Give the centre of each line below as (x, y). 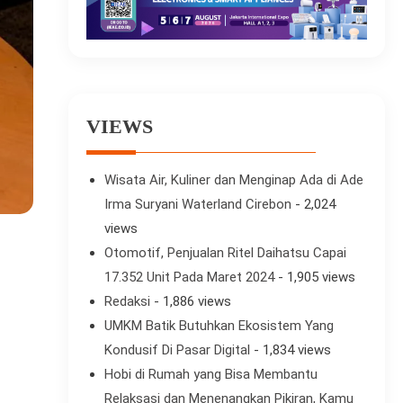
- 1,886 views (190, 302)
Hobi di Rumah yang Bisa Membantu (210, 375)
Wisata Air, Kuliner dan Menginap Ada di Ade (233, 180)
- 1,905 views (314, 278)
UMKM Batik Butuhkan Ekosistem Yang (219, 326)
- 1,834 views (290, 350)
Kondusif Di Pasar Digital (177, 350)
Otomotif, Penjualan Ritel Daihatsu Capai (225, 253)
